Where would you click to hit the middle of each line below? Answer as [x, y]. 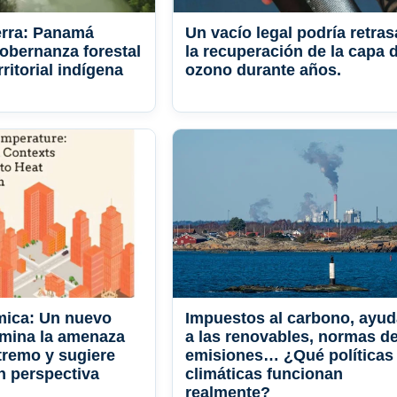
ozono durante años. [263, 70]
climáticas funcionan [264, 374]
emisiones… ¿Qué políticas [289, 356]
